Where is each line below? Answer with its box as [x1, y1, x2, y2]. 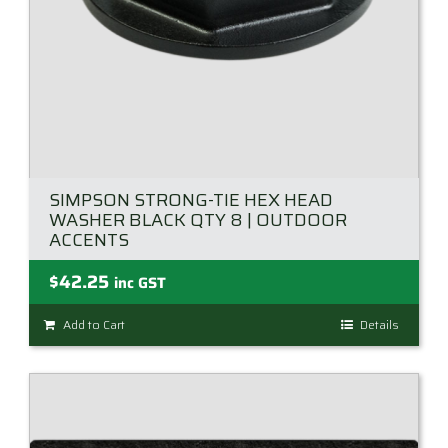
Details [360, 315, 399, 335]
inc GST [114, 271, 166, 296]
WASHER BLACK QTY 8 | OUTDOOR [49, 206, 347, 235]
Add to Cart [63, 315, 125, 335]
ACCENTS [49, 226, 129, 255]
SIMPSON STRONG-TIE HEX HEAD [49, 186, 333, 215]
